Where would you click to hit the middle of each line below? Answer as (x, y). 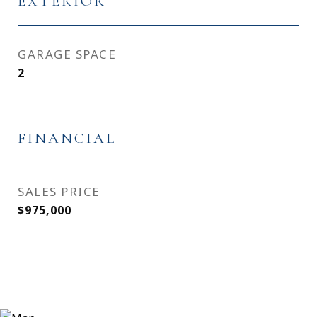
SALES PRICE (59, 191)
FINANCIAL (67, 138)
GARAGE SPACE (67, 54)
